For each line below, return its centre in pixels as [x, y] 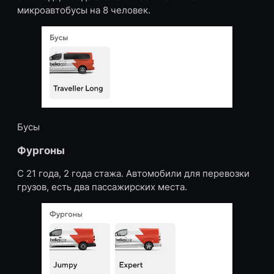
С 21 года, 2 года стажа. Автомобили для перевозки [133, 174]
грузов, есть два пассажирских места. [102, 187]
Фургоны [41, 150]
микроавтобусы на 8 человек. [84, 11]
